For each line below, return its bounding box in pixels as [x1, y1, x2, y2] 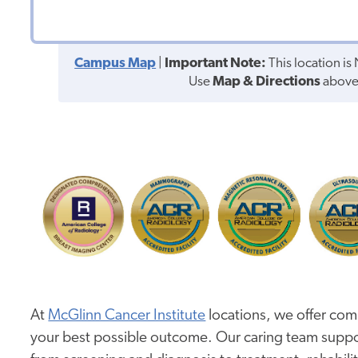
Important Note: [165, 57, 267, 71]
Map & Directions [213, 75, 321, 89]
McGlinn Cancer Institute [48, 308, 206, 324]
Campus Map [74, 57, 157, 71]
